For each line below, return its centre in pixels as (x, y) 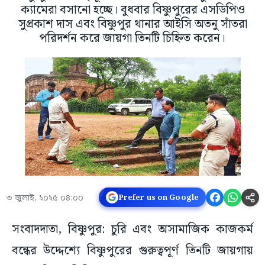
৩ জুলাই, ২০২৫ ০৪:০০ (45, 198)
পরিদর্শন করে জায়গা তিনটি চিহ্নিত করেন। (132, 39)
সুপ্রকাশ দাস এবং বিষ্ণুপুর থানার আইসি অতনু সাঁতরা (132, 25)
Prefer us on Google (158, 197)
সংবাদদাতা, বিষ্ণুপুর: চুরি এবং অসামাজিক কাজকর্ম (132, 230)
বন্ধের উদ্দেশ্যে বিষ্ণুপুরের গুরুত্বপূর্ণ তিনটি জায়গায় (132, 251)
